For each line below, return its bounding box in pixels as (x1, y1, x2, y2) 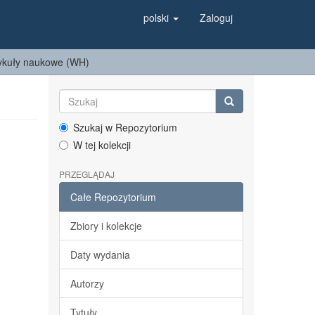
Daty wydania (70, 247, 130, 262)
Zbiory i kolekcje (70, 219, 142, 233)
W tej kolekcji (72, 138, 131, 152)
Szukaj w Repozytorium (72, 120, 177, 134)
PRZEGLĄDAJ (58, 168, 115, 180)
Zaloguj (200, 11, 233, 25)
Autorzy (70, 276, 104, 290)
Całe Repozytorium (70, 190, 156, 204)
